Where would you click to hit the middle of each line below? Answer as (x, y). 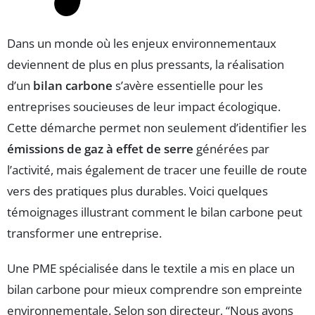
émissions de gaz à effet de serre (100, 149)
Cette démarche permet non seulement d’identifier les (157, 128)
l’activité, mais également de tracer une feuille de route (157, 170)
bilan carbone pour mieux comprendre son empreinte (155, 290)
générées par (231, 149)
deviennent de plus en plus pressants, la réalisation (146, 65)
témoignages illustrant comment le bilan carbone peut (155, 212)
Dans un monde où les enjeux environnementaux (142, 44)
